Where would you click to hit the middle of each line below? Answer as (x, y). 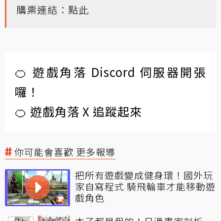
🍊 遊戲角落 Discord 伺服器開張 (110, 72)
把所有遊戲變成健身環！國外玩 (144, 175)
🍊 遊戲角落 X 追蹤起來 (78, 111)
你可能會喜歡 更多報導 (65, 152)
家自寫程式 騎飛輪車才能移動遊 (145, 186)
